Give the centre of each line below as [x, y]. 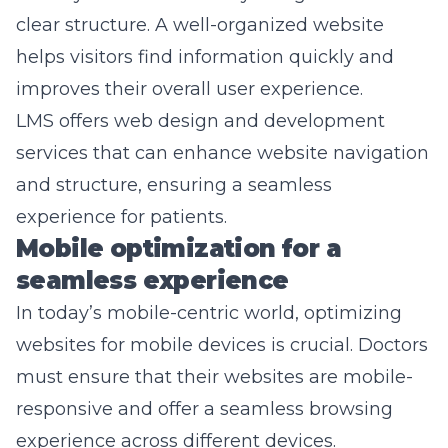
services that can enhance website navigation [222, 153]
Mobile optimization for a [178, 248]
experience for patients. [121, 217]
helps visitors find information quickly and [205, 57]
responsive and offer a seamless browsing [204, 409]
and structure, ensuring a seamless [174, 185]
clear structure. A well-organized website [200, 25]
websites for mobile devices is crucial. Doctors [222, 345]
